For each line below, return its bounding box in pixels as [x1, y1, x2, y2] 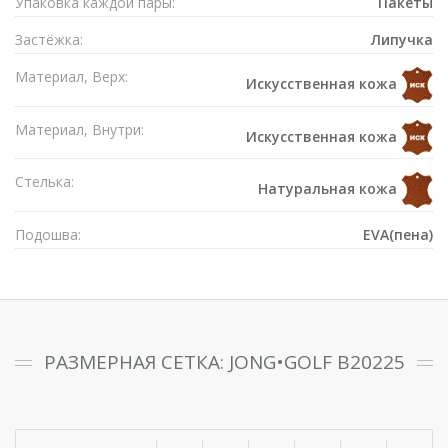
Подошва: [15, 224, 81, 244]
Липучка [371, 30, 433, 49]
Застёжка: [15, 30, 83, 49]
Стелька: [15, 172, 74, 192]
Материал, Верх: [15, 67, 128, 86]
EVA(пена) [363, 224, 433, 244]
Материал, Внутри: [15, 119, 144, 139]
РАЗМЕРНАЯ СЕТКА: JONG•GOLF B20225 [43, 348, 405, 375]
